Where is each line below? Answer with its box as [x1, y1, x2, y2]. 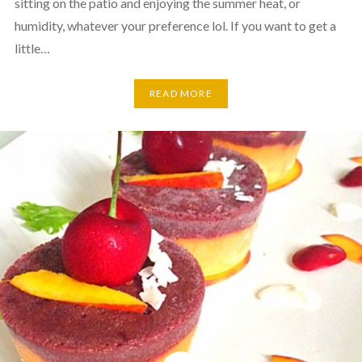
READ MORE [149, 87, 213, 100]
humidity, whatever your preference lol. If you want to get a [14, 17, 336, 33]
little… [14, 40, 50, 56]
